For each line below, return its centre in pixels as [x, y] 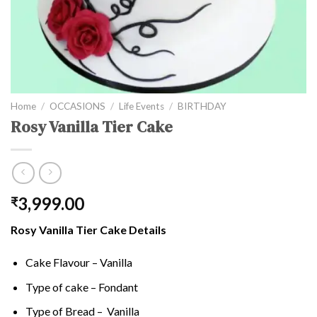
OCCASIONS [78, 106]
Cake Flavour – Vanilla [79, 262]
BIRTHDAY [202, 106]
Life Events [142, 106]
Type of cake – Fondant [81, 287]
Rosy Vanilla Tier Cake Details [88, 230]
